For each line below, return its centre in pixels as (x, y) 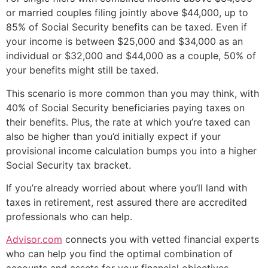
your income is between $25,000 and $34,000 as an (124, 42)
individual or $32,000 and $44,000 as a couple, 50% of (131, 56)
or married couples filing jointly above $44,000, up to (127, 13)
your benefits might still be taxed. (82, 70)
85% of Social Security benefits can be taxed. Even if (127, 27)
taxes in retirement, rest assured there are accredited (127, 202)
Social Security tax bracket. (68, 165)
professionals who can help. (69, 216)
